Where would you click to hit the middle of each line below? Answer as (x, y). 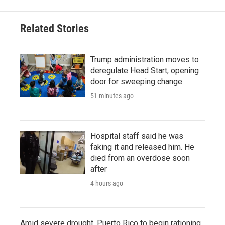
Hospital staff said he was (137, 136)
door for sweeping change (136, 81)
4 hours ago (107, 183)
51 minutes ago (112, 96)
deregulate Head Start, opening (145, 70)
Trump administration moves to (145, 59)
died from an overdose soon (140, 158)
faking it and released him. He (142, 147)
